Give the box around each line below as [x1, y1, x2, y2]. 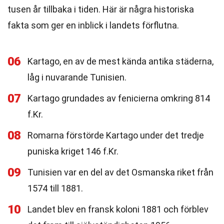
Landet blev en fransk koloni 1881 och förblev [27, 204, 208, 214]
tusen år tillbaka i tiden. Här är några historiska [7, 4, 194, 14]
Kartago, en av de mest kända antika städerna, [27, 56, 213, 66]
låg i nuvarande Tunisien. [27, 72, 126, 82]
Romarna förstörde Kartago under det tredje [27, 130, 204, 140]
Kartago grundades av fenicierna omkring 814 [27, 93, 210, 103]
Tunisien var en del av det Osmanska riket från [27, 167, 213, 177]
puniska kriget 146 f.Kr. [27, 146, 118, 156]
